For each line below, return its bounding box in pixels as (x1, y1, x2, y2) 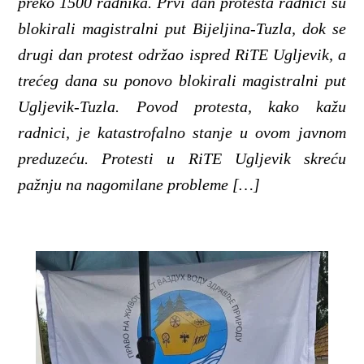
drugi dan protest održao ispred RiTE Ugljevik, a (18, 45, 346, 64)
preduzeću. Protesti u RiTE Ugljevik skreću (18, 149, 346, 168)
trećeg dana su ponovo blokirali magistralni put (18, 71, 346, 90)
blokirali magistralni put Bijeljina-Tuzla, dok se (18, 19, 346, 38)
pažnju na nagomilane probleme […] (18, 175, 261, 194)
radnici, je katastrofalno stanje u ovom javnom (18, 123, 346, 142)
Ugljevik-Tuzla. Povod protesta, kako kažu (18, 97, 346, 116)
